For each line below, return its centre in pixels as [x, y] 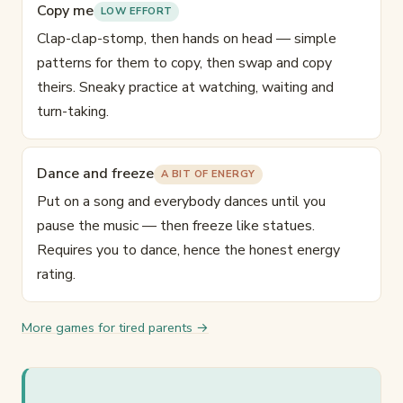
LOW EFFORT [137, 12]
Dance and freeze [95, 174]
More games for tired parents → [115, 328]
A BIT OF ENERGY [208, 175]
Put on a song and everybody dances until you [181, 202]
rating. [56, 275]
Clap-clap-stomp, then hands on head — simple [187, 39]
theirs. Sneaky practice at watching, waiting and [185, 88]
